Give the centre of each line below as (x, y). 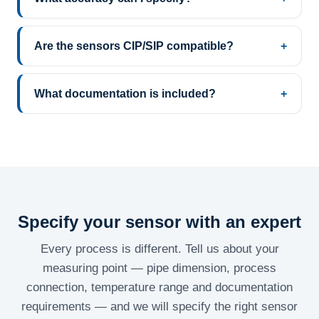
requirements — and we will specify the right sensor (159, 307)
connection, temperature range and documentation (159, 288)
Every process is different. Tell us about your (159, 249)
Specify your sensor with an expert (159, 222)
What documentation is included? (125, 94)
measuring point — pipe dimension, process (159, 268)
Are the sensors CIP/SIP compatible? (134, 46)
